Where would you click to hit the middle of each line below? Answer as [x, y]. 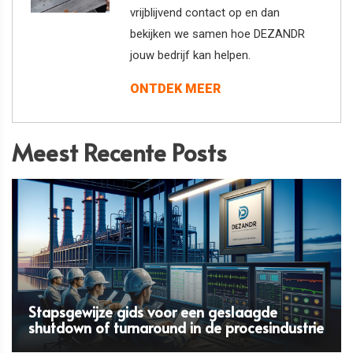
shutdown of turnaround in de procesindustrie [176, 328]
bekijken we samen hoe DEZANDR [218, 33]
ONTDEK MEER [176, 88]
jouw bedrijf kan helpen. [191, 55]
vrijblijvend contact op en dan [205, 12]
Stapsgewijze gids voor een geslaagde [152, 312]
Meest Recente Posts [119, 151]
